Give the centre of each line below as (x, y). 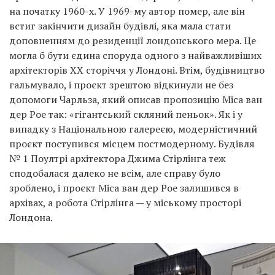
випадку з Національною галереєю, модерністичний (133, 129)
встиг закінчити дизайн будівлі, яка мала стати (120, 26)
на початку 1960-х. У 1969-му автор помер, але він (127, 11)
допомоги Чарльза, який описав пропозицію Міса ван (136, 100)
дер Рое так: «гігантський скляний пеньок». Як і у (126, 114)
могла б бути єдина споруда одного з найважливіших (135, 56)
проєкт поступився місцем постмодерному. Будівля (132, 144)
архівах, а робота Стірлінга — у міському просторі (125, 203)
